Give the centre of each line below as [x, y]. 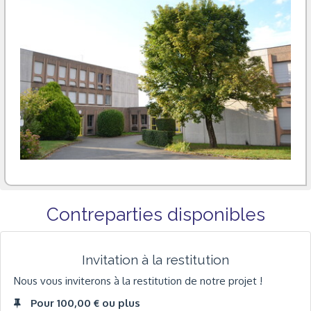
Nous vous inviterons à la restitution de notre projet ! [138, 281]
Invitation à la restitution [155, 259]
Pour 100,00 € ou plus [85, 303]
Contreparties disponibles [155, 214]
